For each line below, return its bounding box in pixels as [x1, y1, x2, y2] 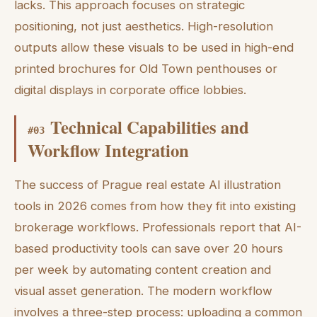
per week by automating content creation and [14, 262, 271, 277]
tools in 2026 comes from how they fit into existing [14, 198, 296, 213]
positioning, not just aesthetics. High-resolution [14, 19, 273, 34]
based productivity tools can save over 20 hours [14, 241, 283, 255]
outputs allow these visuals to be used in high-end [14, 40, 294, 55]
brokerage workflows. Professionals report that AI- [14, 219, 301, 234]
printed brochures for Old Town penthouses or [14, 62, 277, 76]
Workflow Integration [28, 137, 189, 163]
